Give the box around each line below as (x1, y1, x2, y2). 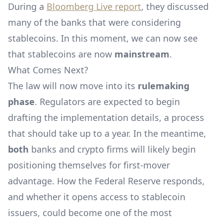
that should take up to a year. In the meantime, (8, 127, 206, 139)
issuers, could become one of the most (8, 207, 172, 219)
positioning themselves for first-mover (8, 159, 170, 171)
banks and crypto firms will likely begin (29, 143, 196, 155)
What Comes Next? (8, 64, 88, 76)
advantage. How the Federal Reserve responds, (8, 175, 205, 187)
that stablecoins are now (8, 48, 114, 60)
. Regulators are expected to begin (35, 96, 180, 108)
